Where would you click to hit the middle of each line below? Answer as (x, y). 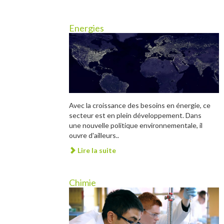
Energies (86, 28)
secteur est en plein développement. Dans (135, 115)
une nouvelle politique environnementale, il (136, 125)
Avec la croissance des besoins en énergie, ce (140, 105)
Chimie (82, 182)
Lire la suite (96, 150)
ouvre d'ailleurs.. (94, 135)
